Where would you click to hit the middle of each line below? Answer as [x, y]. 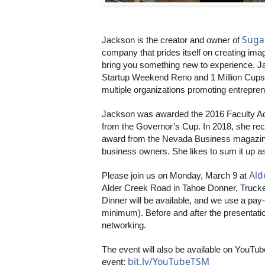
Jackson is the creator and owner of [172, 40]
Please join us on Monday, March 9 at [175, 176]
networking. [124, 225]
